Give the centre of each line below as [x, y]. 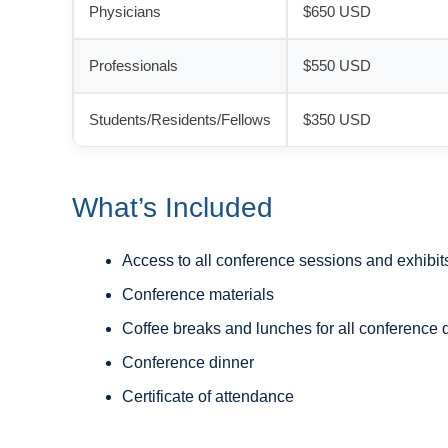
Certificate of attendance [208, 396]
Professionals [133, 65]
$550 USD [337, 65]
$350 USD [337, 119]
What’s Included [172, 207]
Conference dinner [188, 362]
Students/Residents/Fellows [180, 119]
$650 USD [337, 11]
